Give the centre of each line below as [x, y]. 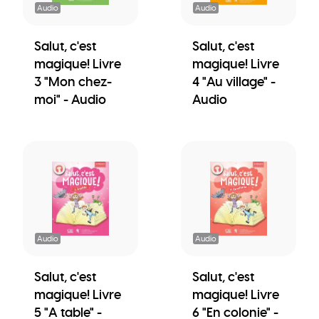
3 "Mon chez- [73, 81]
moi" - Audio [70, 99]
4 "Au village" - [234, 81]
